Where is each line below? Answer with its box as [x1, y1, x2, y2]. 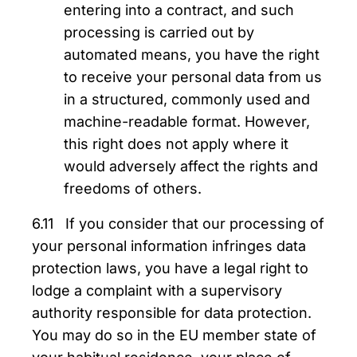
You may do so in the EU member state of [32, 327, 316, 343]
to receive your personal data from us [64, 69, 322, 85]
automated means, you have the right [64, 46, 320, 63]
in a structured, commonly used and [64, 91, 310, 108]
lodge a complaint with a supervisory [32, 282, 282, 299]
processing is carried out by [64, 24, 254, 41]
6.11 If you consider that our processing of [32, 215, 324, 232]
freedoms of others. [64, 180, 202, 197]
